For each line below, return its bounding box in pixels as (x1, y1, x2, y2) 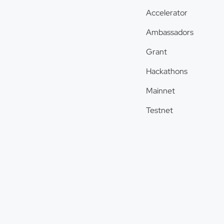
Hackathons (146, 66, 187, 76)
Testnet (146, 105, 173, 115)
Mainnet (146, 85, 175, 96)
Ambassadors (146, 27, 193, 37)
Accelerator (146, 7, 187, 18)
